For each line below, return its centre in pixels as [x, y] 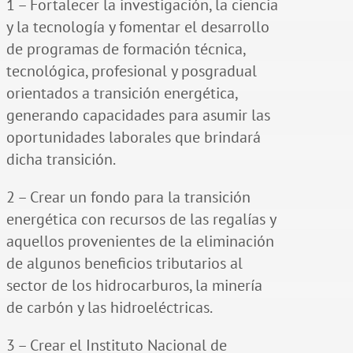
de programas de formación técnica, [125, 48]
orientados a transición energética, [121, 93]
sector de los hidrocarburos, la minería [134, 285]
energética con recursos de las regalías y [141, 219]
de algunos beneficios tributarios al [124, 263]
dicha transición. [61, 159]
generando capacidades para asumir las [138, 115]
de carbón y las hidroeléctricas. [109, 307]
